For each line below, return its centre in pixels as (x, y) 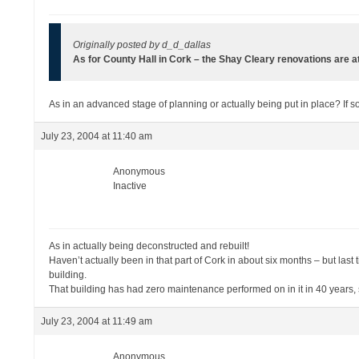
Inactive (130, 186)
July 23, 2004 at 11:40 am (97, 136)
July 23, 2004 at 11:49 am (97, 321)
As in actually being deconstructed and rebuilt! (149, 246)
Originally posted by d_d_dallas (142, 45)
